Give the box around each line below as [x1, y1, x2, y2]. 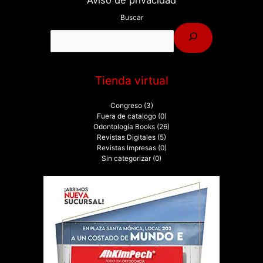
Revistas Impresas [96, 143, 156, 152]
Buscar [120, 14, 143, 22]
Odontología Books [93, 122, 155, 131]
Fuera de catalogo [96, 112, 156, 120]
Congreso [110, 101, 142, 110]
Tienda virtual [95, 73, 168, 88]
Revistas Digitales [97, 133, 156, 141]
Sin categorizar [102, 154, 151, 163]
